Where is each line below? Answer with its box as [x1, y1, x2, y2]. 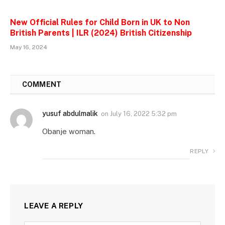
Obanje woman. [42, 127, 95, 136]
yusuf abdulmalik [42, 109, 98, 118]
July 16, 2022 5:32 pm [110, 110, 177, 118]
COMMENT [20, 80, 62, 89]
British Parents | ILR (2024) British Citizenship [10, 28, 192, 38]
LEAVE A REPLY [24, 201, 83, 210]
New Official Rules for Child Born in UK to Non [10, 18, 190, 28]
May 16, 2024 [10, 44, 47, 51]
